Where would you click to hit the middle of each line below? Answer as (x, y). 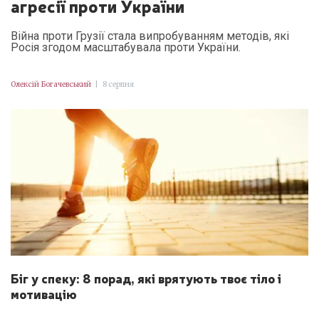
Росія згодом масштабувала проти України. (126, 47)
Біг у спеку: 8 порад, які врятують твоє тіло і (146, 277)
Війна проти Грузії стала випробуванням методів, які (150, 36)
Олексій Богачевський (51, 84)
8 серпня (117, 84)
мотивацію (44, 293)
